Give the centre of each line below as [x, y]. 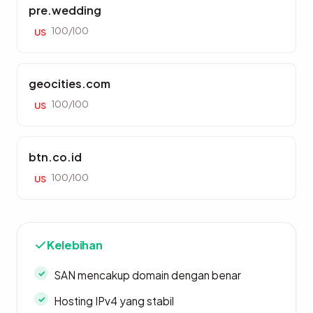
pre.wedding [65, 10]
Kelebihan [75, 245]
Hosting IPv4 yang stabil [114, 301]
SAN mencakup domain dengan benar [147, 275]
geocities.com [70, 83]
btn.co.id [55, 157]
